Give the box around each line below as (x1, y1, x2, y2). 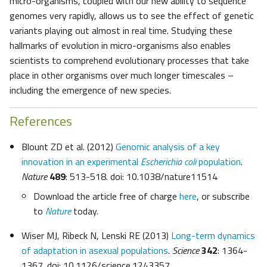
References (10, 111, 72, 132)
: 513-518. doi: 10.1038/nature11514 (66, 169, 218, 184)
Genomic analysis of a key (116, 139, 220, 154)
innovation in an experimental (21, 154, 141, 169)
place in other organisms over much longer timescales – (10, 68, 234, 83)
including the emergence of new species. (10, 83, 171, 98)
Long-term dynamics (171, 228, 255, 243)
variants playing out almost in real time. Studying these (10, 23, 232, 38)
